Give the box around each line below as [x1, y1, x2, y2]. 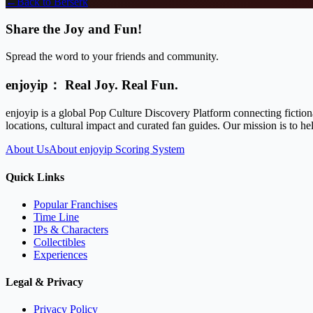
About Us [6, 143, 49, 156]
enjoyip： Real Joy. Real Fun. [6, 77, 178, 92]
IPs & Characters [34, 223, 108, 235]
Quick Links [6, 170, 64, 183]
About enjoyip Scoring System [49, 143, 184, 156]
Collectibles [34, 235, 85, 248]
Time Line [34, 210, 79, 223]
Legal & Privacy [6, 276, 83, 289]
